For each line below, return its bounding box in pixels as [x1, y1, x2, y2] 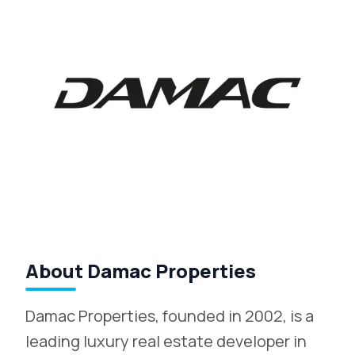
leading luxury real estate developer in [25, 330, 307, 352]
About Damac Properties [25, 258, 256, 284]
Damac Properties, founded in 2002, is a [25, 305, 314, 326]
